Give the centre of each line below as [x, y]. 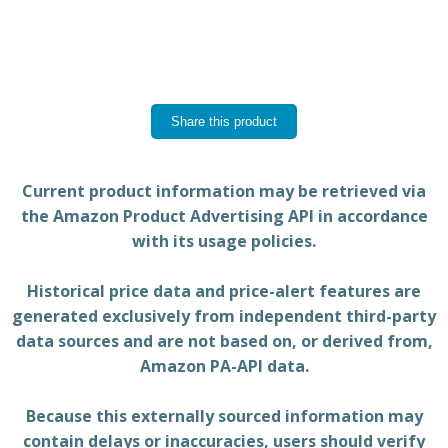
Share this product [224, 121]
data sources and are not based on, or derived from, [224, 341]
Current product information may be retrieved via [224, 191]
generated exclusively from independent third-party [224, 316]
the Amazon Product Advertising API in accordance [224, 216]
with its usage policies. [224, 241]
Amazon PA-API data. [224, 366]
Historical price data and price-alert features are [224, 291]
